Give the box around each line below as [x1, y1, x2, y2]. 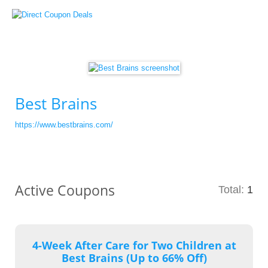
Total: [218, 184, 247, 196]
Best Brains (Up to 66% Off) [61, 251, 207, 265]
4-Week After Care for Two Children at [32, 238, 236, 252]
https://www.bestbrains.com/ [15, 120, 113, 129]
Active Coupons [15, 181, 115, 200]
